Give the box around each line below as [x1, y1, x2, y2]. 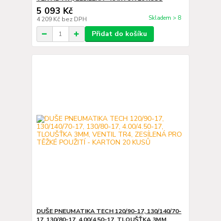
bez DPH [61, 15, 87, 23]
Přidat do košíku [91, 29, 147, 38]
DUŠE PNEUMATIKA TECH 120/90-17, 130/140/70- [36, 207, 182, 215]
